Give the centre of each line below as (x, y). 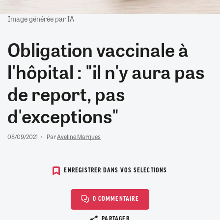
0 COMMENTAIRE (116, 199)
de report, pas (66, 93)
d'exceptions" (63, 115)
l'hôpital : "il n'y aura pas (106, 71)
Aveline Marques (79, 136)
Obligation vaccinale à (98, 49)
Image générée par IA (41, 18)
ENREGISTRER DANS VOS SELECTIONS (116, 171)
